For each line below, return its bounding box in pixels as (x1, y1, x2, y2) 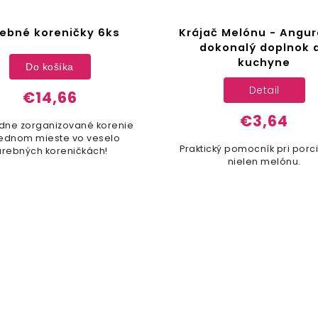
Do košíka (26, 60, 74, 72)
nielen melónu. (227, 155, 301, 168)
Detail (248, 82, 280, 97)
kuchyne (238, 55, 290, 70)
